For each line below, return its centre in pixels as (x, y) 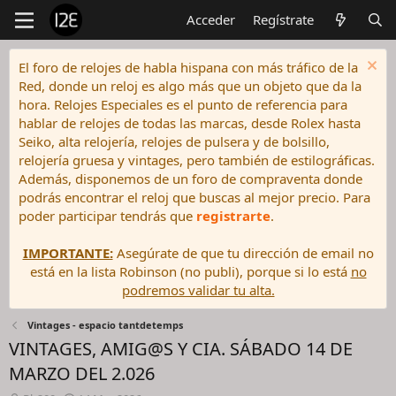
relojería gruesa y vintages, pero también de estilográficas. (197, 160)
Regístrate (284, 19)
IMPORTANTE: (68, 253)
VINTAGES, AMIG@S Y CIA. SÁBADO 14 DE (181, 349)
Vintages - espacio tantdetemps (105, 325)
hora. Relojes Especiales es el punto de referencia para (183, 104)
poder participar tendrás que (107, 216)
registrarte (233, 216)
